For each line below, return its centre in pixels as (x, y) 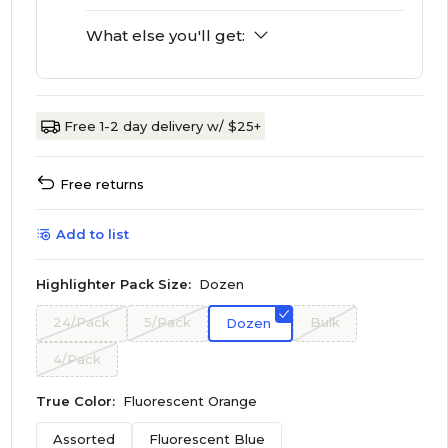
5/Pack (167, 322)
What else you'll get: (165, 35)
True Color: (75, 401)
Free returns (101, 184)
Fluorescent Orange (189, 401)
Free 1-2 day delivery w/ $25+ (162, 126)
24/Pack (81, 322)
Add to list (92, 234)
